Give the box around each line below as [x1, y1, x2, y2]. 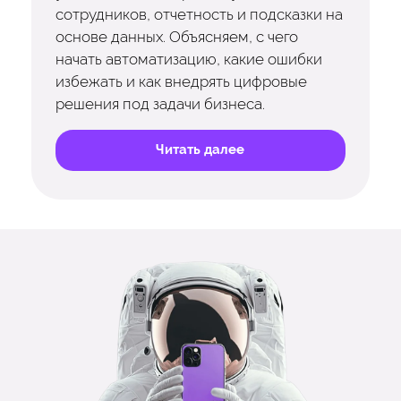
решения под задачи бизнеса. [55, 95, 265, 114]
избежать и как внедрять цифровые [55, 73, 307, 91]
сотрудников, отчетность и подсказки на [55, 5, 343, 24]
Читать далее [156, 141, 245, 158]
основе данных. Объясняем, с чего [55, 28, 298, 47]
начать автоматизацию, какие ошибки [55, 50, 322, 69]
